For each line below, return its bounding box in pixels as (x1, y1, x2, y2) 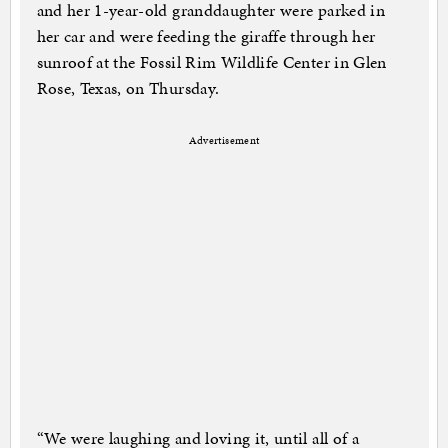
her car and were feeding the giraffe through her (36, 24, 376, 49)
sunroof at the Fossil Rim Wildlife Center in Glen (36, 50, 387, 75)
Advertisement (188, 133, 260, 149)
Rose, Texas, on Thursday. (36, 76, 220, 101)
